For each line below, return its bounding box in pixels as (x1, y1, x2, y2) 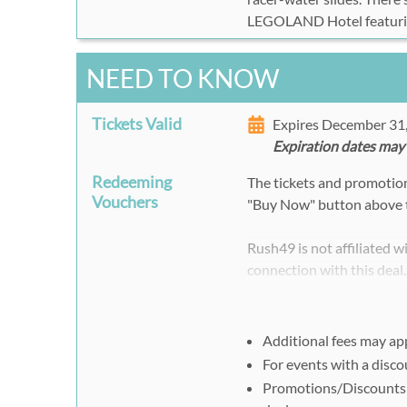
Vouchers (91, 192, 158, 213)
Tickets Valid (91, 114, 182, 134)
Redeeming (91, 172, 172, 193)
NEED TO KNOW (86, 63, 280, 94)
